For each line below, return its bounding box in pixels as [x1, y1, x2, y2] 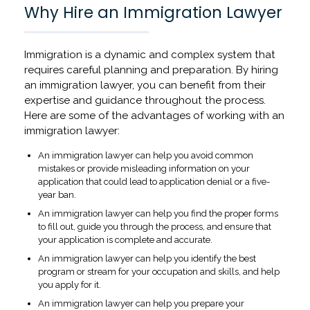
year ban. [38, 190, 76, 201]
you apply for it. [38, 280, 101, 291]
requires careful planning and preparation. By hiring [24, 64, 278, 77]
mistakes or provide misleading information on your [38, 163, 250, 174]
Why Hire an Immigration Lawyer [24, 1, 282, 24]
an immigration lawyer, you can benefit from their [24, 79, 266, 92]
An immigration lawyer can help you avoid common [38, 150, 253, 161]
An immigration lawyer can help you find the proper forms [38, 208, 278, 219]
